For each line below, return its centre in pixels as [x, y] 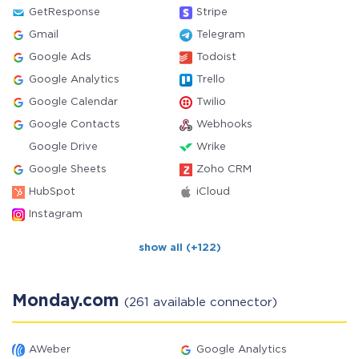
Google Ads [60, 57]
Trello [211, 80]
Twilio [211, 102]
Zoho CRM [224, 169]
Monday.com [68, 301]
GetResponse [65, 12]
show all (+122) [179, 248]
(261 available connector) [201, 303]
